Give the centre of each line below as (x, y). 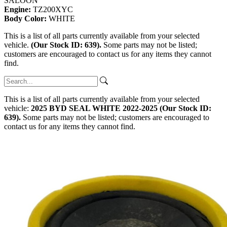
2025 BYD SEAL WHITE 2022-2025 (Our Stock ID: (121, 108)
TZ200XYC (53, 10)
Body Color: (26, 19)
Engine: (18, 10)
